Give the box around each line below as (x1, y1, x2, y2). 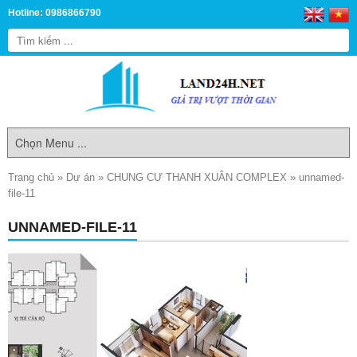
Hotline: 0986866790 (8, 8, 101, 18)
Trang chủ (8, 171, 54, 183)
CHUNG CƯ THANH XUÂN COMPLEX (107, 171, 287, 183)
